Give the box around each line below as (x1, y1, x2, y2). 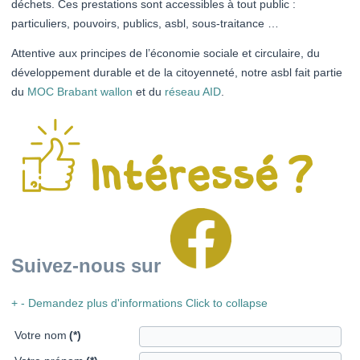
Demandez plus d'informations (28, 297, 183, 310)
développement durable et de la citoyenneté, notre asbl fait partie (11, 66, 343, 80)
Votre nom (14, 329, 67, 342)
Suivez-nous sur (11, 255, 167, 277)
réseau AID (165, 85, 222, 99)
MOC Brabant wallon (27, 85, 133, 99)
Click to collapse (186, 297, 268, 310)
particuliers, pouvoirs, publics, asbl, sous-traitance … (11, 17, 280, 31)
